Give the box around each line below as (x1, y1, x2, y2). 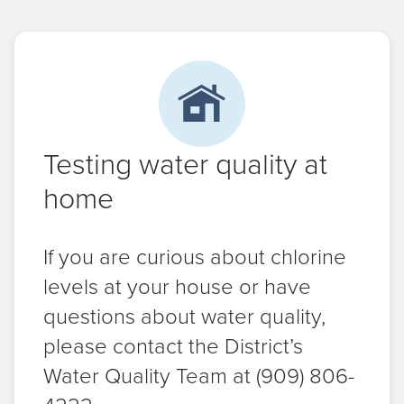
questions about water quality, (43, 299, 326, 333)
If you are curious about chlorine (43, 240, 346, 273)
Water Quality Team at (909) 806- (43, 359, 354, 392)
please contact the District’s (43, 329, 303, 363)
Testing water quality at (43, 142, 327, 186)
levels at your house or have (43, 270, 311, 303)
